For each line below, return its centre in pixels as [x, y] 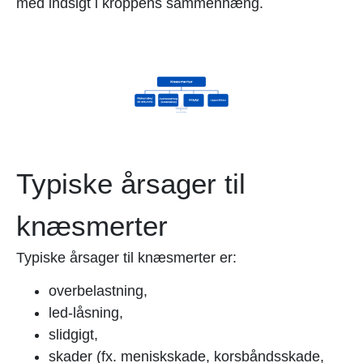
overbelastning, [98, 291]
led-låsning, [86, 313]
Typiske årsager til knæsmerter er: [126, 257]
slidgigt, [73, 335]
